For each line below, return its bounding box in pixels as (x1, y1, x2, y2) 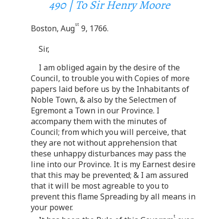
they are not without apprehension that (31, 137, 177, 148)
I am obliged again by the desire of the (39, 62, 180, 73)
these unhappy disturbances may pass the (31, 148, 186, 159)
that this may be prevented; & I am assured (31, 169, 188, 180)
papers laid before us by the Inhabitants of (31, 83, 189, 94)
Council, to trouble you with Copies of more (31, 72, 190, 84)
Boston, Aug (31, 22, 75, 34)
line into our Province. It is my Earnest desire (31, 158, 196, 170)
